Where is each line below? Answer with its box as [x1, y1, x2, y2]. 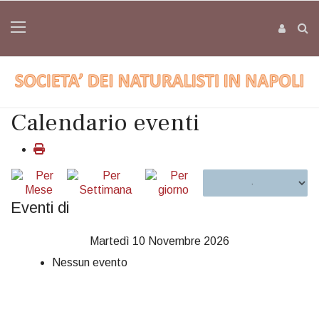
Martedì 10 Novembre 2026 [90, 235, 229, 247]
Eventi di [11, 199, 69, 216]
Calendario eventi [11, 107, 199, 138]
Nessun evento [52, 256, 127, 268]
